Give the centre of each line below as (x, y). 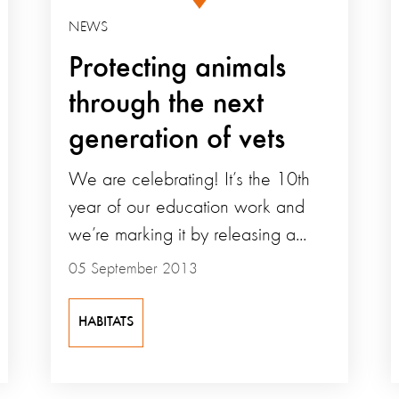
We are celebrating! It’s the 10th (189, 179)
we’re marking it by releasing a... (187, 235)
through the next (166, 104)
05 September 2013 (133, 269)
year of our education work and (186, 207)
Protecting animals (177, 68)
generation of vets (176, 139)
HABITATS (106, 322)
